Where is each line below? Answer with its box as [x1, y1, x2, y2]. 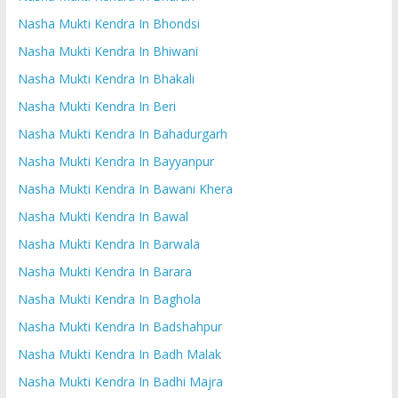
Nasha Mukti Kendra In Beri [17, 97, 176, 115]
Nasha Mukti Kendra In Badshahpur [17, 317, 222, 335]
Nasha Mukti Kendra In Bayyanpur [17, 152, 214, 170]
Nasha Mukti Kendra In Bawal [17, 207, 188, 225]
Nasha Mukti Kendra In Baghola [17, 290, 201, 307]
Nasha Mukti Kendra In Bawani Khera [17, 179, 233, 197]
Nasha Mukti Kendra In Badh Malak [17, 345, 221, 362]
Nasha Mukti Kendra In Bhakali [17, 69, 195, 87]
